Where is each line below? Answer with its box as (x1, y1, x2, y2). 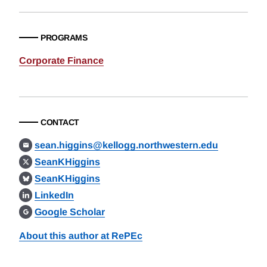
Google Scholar (35, 207, 105, 217)
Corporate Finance (19, 55, 104, 66)
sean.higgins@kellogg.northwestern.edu (35, 140, 219, 150)
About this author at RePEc (19, 231, 142, 241)
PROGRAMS (41, 33, 87, 42)
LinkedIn (35, 190, 74, 200)
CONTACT (41, 117, 79, 127)
